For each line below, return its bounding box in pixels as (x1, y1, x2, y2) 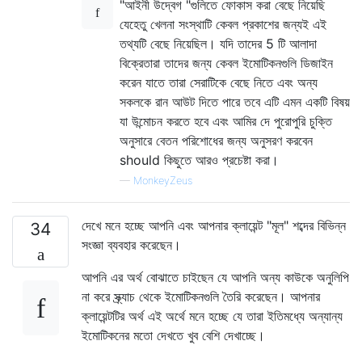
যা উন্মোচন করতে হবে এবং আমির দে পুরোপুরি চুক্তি (120, 112, 332, 129)
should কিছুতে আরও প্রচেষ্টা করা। (120, 151, 279, 168)
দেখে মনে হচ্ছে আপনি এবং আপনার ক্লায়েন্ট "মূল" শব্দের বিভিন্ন (82, 217, 346, 234)
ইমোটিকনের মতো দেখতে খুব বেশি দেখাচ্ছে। (82, 326, 265, 343)
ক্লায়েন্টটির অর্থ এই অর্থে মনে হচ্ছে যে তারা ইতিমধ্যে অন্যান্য (82, 307, 343, 324)
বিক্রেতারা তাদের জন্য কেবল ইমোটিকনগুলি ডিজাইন (120, 54, 333, 71)
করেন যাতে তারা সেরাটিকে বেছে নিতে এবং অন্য (120, 74, 318, 90)
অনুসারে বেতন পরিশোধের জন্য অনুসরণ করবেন (120, 132, 313, 149)
